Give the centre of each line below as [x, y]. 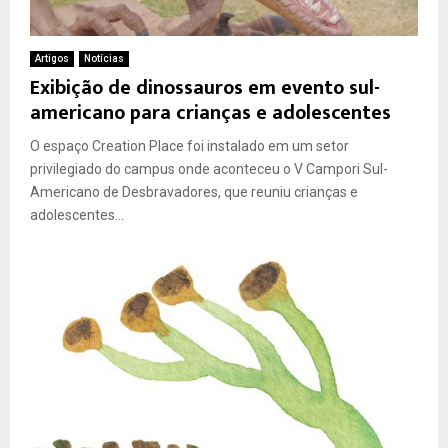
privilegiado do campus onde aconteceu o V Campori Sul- [209, 168]
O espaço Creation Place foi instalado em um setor [189, 145]
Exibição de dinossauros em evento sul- [205, 87]
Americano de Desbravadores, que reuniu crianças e [194, 191]
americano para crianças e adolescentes [210, 112]
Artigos [52, 58]
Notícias [104, 58]
